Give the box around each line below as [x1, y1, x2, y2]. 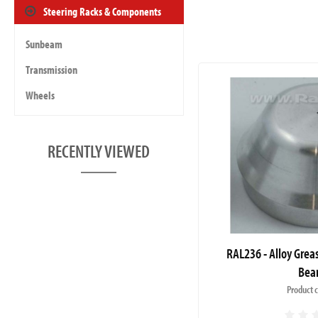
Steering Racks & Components [43, 4, 161, 18]
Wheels [26, 88, 55, 102]
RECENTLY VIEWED [48, 140, 150, 162]
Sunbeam [26, 37, 62, 51]
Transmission [26, 62, 77, 77]
